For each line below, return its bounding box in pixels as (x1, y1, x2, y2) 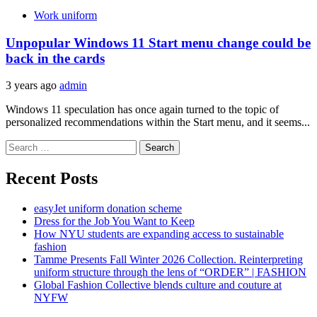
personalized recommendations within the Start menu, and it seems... (6, 116, 310, 129)
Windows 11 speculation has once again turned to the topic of (6, 103, 279, 116)
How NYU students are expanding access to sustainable (34, 228, 284, 241)
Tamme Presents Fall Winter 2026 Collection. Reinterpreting (34, 253, 303, 266)
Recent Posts (6, 169, 98, 188)
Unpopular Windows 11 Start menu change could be (6, 35, 311, 50)
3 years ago (6, 79, 59, 92)
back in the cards (6, 50, 105, 66)
